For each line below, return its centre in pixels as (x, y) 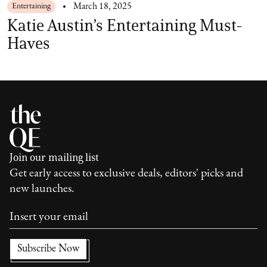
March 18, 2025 (103, 6)
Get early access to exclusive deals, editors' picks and (127, 173)
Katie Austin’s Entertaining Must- (125, 25)
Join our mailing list (55, 157)
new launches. (42, 189)
